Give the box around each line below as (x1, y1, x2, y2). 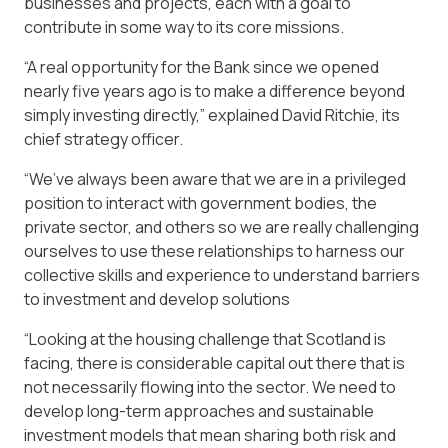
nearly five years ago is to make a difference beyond (24, 80, 405, 103)
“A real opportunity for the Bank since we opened (24, 56, 379, 79)
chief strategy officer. (24, 128, 183, 151)
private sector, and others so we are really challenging (24, 216, 419, 239)
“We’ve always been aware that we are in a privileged (24, 168, 406, 191)
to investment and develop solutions (24, 288, 290, 311)
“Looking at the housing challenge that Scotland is (24, 328, 386, 351)
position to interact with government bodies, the (24, 192, 377, 215)
